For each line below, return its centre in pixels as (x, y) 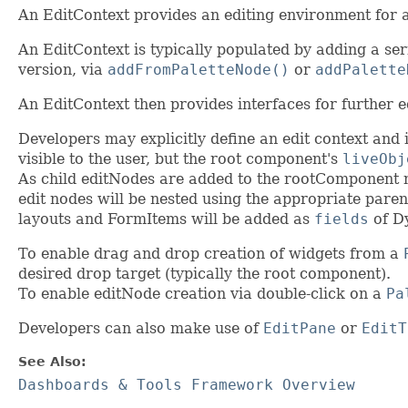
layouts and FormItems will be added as (166, 219)
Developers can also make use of (141, 329)
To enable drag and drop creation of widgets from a (211, 254)
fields (342, 219)
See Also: (52, 362)
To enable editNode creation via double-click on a (202, 294)
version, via (63, 70)
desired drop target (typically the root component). (204, 274)
